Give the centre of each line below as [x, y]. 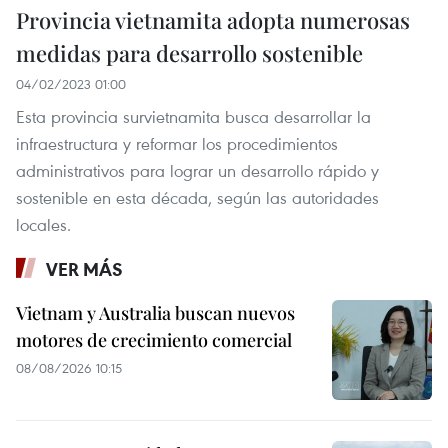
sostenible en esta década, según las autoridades [197, 197]
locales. [43, 224]
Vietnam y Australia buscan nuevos [155, 312]
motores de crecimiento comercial [154, 339]
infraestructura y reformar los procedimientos [177, 143]
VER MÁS [84, 268]
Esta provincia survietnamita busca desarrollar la [193, 116]
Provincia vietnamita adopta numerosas [213, 19]
